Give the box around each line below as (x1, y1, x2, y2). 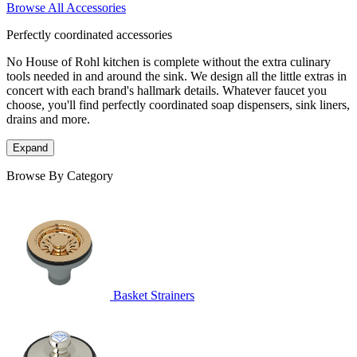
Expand (13, 142, 48, 155)
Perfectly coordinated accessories (6, 28, 172, 42)
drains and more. (6, 112, 90, 127)
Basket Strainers (113, 288, 194, 303)
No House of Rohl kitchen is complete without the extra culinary (6, 55, 331, 69)
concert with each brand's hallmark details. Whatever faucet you (6, 84, 327, 98)
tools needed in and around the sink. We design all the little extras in (6, 69, 347, 84)
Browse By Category (6, 169, 113, 183)
